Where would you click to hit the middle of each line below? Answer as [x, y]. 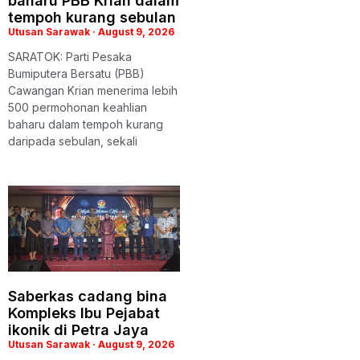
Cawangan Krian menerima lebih [93, 91]
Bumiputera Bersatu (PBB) [76, 74]
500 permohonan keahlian [78, 108]
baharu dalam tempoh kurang [86, 125]
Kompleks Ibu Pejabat [84, 313]
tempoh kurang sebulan [92, 18]
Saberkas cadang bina [88, 297]
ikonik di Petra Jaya [78, 330]
